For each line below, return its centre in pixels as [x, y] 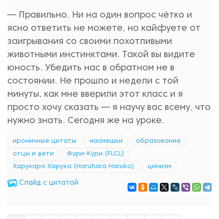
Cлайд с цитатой [48, 183]
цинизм [159, 167]
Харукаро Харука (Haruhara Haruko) [74, 167]
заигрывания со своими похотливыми [90, 42]
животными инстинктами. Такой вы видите [101, 55]
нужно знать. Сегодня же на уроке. [86, 121]
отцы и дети [33, 154]
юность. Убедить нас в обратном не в [91, 68]
